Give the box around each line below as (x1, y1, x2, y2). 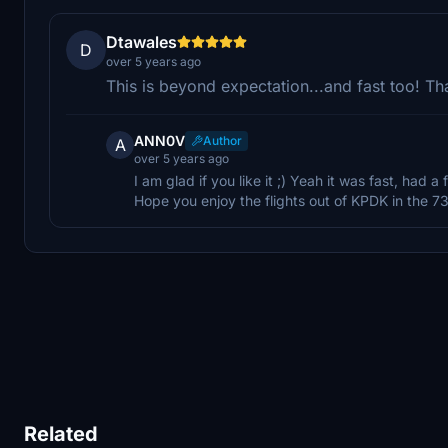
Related (24, 422, 98, 446)
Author (203, 132, 242, 148)
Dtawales (106, 31, 177, 52)
